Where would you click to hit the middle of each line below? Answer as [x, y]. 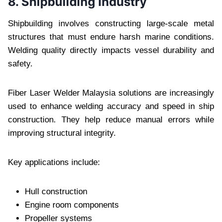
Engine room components [72, 205]
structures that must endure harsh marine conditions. [111, 37]
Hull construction [56, 191]
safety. [20, 63]
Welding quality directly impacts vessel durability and [111, 50]
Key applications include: [54, 162]
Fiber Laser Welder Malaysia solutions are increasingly [111, 93]
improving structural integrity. [62, 133]
